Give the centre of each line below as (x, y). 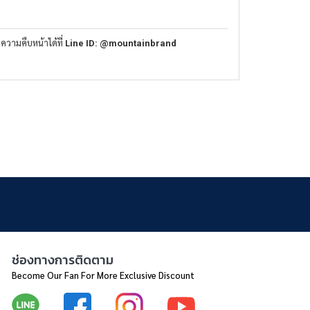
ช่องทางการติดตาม (63, 260)
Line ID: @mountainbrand (121, 44)
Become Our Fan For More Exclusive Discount (103, 275)
